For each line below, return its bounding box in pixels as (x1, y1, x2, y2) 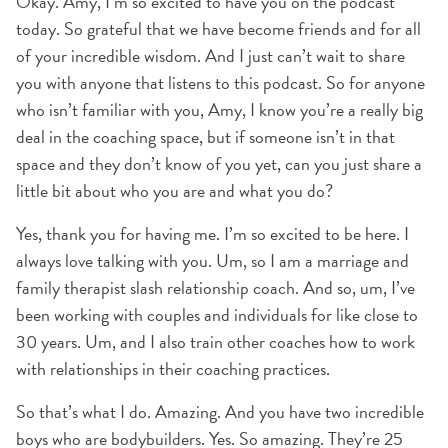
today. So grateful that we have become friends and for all (16, 15, 421, 42)
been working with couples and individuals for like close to (16, 301, 418, 328)
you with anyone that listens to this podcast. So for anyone (16, 69, 425, 96)
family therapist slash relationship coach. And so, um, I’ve (16, 274, 415, 301)
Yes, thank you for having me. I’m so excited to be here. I (16, 220, 409, 247)
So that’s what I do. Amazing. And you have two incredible (16, 398, 424, 425)
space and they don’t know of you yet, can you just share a (16, 150, 422, 177)
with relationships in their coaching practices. (16, 355, 330, 382)
